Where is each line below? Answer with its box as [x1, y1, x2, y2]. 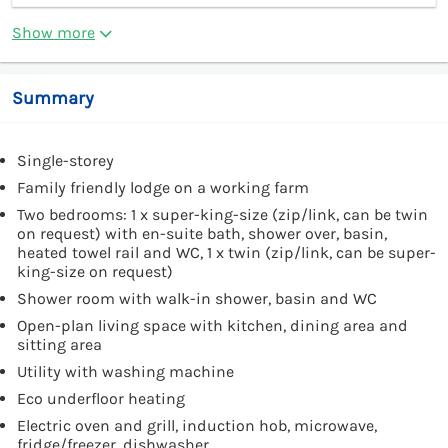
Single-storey [17, 150, 114, 170]
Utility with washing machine [17, 361, 234, 381]
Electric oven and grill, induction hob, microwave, [17, 415, 377, 435]
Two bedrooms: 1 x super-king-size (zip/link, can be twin [17, 204, 428, 224]
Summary [12, 86, 94, 109]
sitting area [17, 334, 102, 354]
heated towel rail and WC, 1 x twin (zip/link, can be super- [17, 242, 436, 262]
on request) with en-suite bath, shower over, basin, [17, 223, 387, 243]
